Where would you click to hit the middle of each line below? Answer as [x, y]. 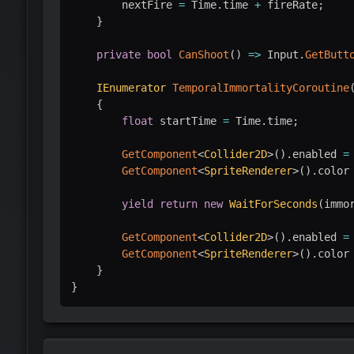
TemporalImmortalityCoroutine [260, 87]
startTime [188, 121]
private [118, 54]
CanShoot [203, 54]
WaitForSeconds [273, 203]
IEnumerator [131, 87]
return [178, 203]
